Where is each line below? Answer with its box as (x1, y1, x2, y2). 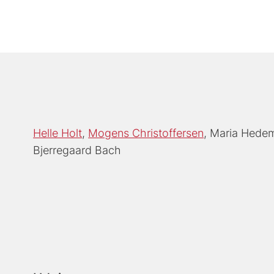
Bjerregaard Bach (33, 143, 122, 157)
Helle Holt (33, 126, 83, 139)
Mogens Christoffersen (88, 126, 204, 139)
